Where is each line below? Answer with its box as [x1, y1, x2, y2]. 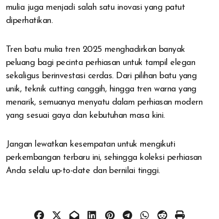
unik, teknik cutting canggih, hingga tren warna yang [6, 85, 197, 94]
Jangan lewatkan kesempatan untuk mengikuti [6, 140, 175, 150]
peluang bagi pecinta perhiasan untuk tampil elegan [6, 58, 195, 68]
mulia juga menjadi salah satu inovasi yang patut [6, 3, 185, 13]
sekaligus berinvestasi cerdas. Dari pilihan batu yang [6, 71, 197, 81]
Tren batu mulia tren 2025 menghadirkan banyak [6, 45, 185, 55]
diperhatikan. [6, 16, 52, 26]
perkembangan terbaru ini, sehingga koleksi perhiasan [6, 153, 202, 163]
